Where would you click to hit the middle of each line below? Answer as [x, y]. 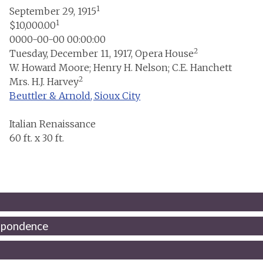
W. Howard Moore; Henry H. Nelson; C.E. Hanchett [120, 67]
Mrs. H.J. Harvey [43, 81]
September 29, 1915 [53, 11]
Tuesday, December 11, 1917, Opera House [101, 53]
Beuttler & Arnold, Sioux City [75, 95]
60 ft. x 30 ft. [36, 138]
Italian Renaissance [52, 124]
